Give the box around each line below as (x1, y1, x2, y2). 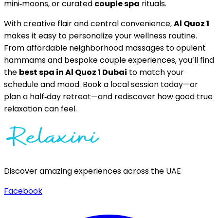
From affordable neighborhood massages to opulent (4, 42, 206, 54)
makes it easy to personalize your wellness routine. (4, 30, 197, 42)
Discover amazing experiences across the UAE (4, 165, 181, 177)
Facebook (4, 185, 42, 197)
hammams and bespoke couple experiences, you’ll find (4, 54, 214, 66)
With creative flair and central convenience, (4, 18, 174, 30)
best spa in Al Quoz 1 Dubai (19, 67, 127, 78)
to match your (127, 67, 184, 78)
